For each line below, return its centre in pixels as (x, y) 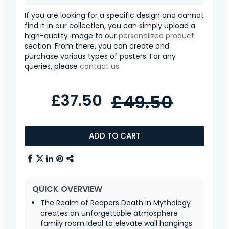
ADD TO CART (114, 135)
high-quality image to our (72, 36)
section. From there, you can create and (97, 46)
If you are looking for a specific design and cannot (114, 15)
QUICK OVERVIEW (67, 189)
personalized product (156, 36)
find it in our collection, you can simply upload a (110, 26)
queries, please (52, 66)
